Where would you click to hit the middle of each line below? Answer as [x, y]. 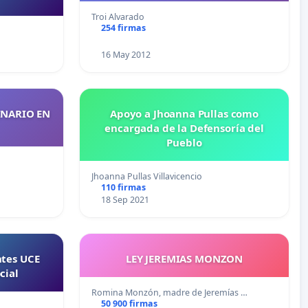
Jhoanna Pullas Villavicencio [147, 177]
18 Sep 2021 [125, 200]
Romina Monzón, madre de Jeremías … [169, 293]
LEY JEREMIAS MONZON [184, 259]
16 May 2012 [125, 55]
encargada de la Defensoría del [184, 128]
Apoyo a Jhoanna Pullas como [184, 114]
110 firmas [123, 188]
